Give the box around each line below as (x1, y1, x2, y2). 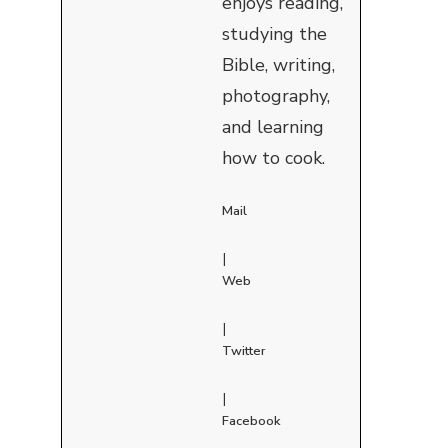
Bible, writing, (222, 52, 335, 77)
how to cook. (222, 145, 325, 170)
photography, (222, 83, 330, 108)
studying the (222, 21, 327, 46)
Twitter (222, 341, 266, 360)
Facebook (222, 411, 280, 430)
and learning (222, 114, 324, 139)
